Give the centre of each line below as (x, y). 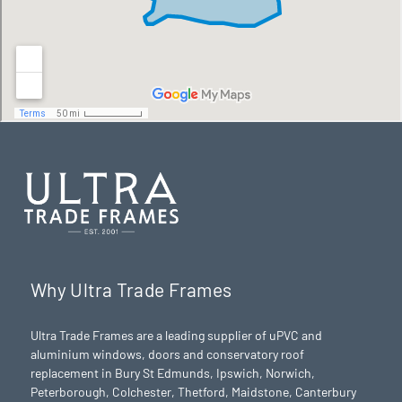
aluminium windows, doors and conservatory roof (168, 354)
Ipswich (238, 373)
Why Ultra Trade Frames (131, 290)
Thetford (202, 392)
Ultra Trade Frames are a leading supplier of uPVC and (177, 336)
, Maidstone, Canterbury (291, 392)
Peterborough (69, 392)
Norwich (289, 373)
